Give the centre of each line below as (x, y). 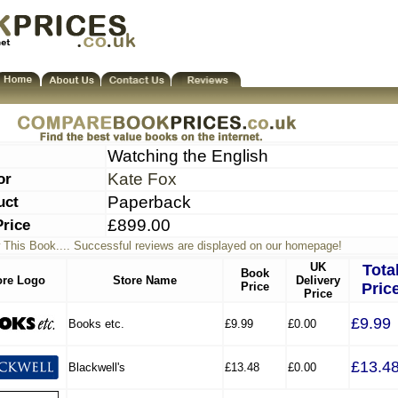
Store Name (145, 280)
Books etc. (96, 324)
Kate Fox (142, 179)
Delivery (318, 280)
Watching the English (188, 156)
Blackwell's (97, 367)
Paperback (149, 202)
